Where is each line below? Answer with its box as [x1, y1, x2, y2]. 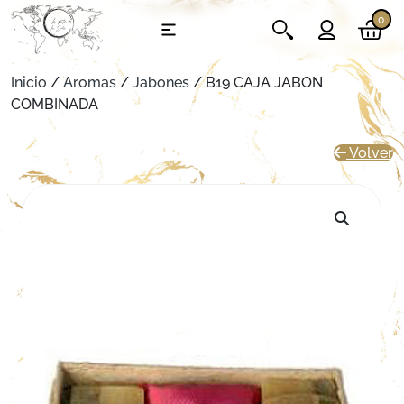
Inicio [11, 74, 47, 91]
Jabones [133, 74, 189, 91]
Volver [346, 144, 393, 161]
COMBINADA [11, 96, 98, 113]
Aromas [63, 74, 116, 91]
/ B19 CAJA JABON [189, 74, 323, 91]
